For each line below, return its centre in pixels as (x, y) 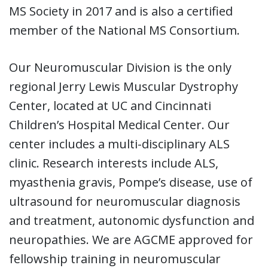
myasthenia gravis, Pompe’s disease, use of (131, 182)
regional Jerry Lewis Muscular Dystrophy (124, 86)
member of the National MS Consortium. (124, 30)
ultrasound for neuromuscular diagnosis (125, 201)
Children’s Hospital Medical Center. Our (119, 124)
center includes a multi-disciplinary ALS (119, 144)
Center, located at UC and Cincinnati (110, 105)
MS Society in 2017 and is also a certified (121, 11)
